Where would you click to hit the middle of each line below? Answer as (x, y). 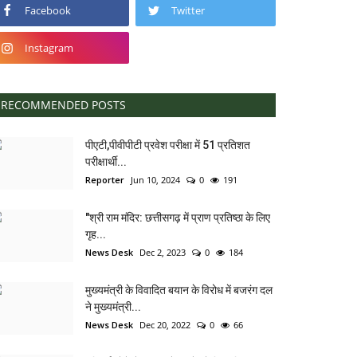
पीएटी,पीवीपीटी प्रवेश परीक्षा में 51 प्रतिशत (168, 145)
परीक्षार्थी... (106, 161)
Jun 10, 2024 (155, 179)
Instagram (49, 47)
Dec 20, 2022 (165, 324)
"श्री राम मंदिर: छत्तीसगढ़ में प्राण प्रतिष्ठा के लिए (178, 217)
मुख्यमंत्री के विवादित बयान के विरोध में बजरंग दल (179, 290)
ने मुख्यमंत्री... (113, 306)
